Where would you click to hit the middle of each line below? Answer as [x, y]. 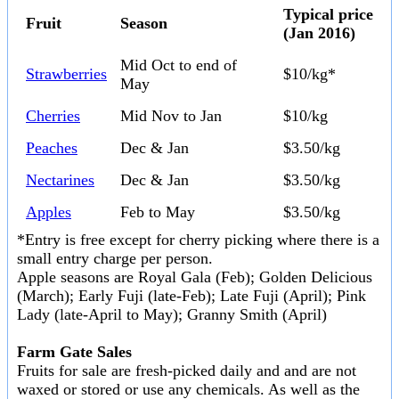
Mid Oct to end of [179, 65]
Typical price [328, 15]
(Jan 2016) [319, 33]
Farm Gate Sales [74, 352]
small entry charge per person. [115, 259]
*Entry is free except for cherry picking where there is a [198, 240]
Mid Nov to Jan [171, 116]
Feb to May [158, 212]
